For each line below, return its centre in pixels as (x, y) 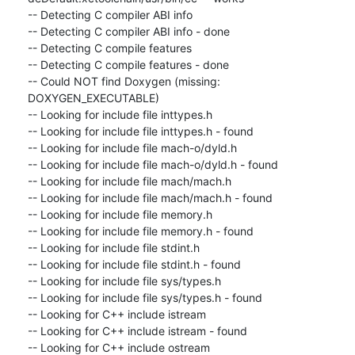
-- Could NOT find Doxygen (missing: (124, 81)
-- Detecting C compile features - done (128, 64)
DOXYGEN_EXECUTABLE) (93, 97)
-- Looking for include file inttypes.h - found (140, 131)
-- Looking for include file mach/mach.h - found (150, 197)
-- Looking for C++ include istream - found (137, 330)
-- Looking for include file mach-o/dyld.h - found (153, 164)
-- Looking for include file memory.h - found (140, 231)
